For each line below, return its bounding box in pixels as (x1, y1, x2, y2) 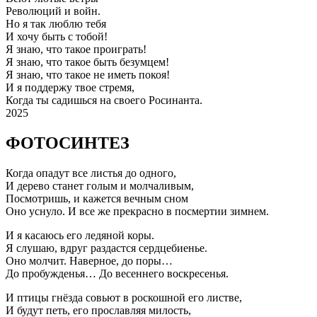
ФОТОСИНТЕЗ (6, 134, 129, 153)
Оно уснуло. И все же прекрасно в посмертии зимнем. (6, 204, 269, 217)
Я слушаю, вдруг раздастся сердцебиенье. (6, 241, 207, 254)
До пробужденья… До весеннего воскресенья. (6, 267, 229, 279)
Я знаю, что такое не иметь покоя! (6, 69, 170, 81)
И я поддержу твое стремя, (6, 81, 134, 94)
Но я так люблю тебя (6, 18, 106, 30)
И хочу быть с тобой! (6, 30, 108, 43)
